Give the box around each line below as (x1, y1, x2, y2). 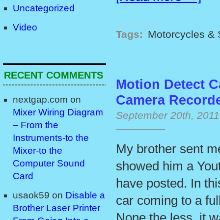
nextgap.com (13, 94, 68, 105)
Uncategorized (13, 2, 75, 13)
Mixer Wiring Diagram (13, 107, 103, 118)
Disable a (65, 190, 105, 201)
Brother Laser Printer (13, 203, 100, 214)
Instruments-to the (13, 133, 89, 143)
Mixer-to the (13, 145, 62, 156)
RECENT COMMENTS (4, 69, 103, 81)
